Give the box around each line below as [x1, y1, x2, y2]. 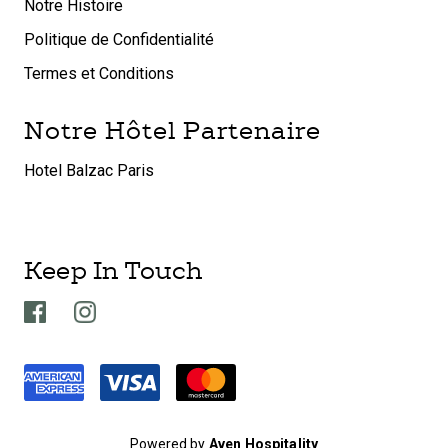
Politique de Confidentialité [24, 29, 214, 49]
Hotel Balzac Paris [24, 160, 154, 180]
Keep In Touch [24, 254, 203, 286]
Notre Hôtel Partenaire [24, 114, 321, 146]
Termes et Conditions [24, 63, 174, 83]
